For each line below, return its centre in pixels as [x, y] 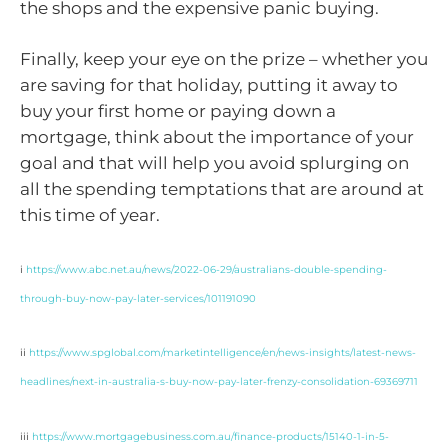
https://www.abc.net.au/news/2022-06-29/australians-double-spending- [206, 269]
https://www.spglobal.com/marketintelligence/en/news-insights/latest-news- [222, 353]
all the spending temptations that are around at [222, 189]
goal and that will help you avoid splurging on [214, 163]
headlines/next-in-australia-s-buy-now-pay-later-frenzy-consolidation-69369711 [219, 382]
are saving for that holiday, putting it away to [209, 85]
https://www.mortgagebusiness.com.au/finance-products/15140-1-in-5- [210, 436]
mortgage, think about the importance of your [217, 137]
